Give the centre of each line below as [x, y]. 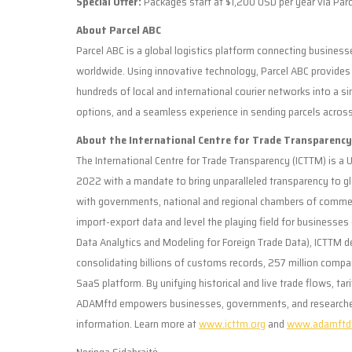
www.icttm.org [232, 323]
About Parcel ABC [119, 29]
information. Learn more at [137, 323]
